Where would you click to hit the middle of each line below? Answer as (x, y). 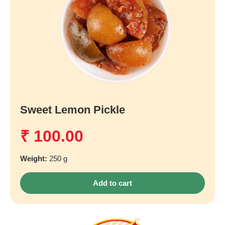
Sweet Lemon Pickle (73, 109)
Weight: (35, 158)
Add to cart (113, 183)
